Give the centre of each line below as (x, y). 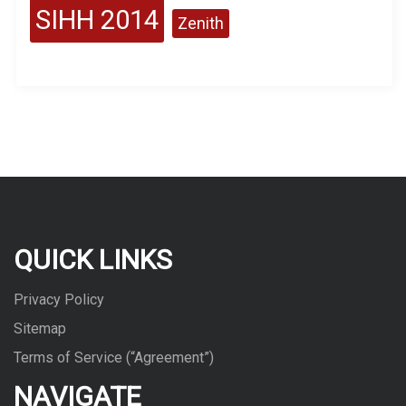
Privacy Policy (59, 300)
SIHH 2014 (97, 20)
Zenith (201, 24)
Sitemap (40, 329)
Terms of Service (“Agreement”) (114, 358)
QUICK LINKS (93, 260)
